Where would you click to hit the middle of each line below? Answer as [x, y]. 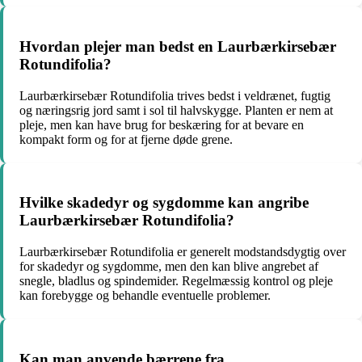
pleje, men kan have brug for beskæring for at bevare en [162, 124]
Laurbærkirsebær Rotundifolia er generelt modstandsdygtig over [183, 252]
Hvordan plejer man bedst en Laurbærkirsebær [178, 47]
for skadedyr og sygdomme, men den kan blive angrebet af [169, 267]
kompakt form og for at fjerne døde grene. [126, 139]
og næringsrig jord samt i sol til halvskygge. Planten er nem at [176, 110]
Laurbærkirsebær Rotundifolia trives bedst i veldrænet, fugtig [175, 95]
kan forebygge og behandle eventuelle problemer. [145, 296]
